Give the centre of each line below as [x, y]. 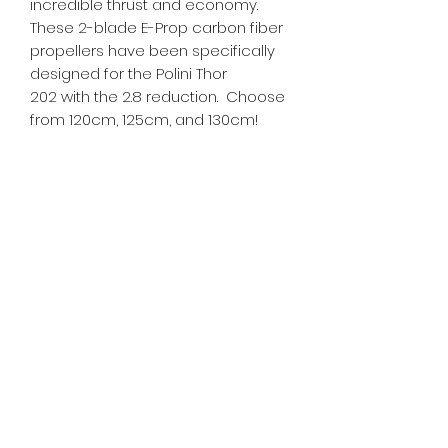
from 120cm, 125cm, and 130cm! [144, 119]
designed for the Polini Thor [128, 73]
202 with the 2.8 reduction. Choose [157, 96]
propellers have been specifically [152, 50]
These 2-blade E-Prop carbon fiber [156, 27]
